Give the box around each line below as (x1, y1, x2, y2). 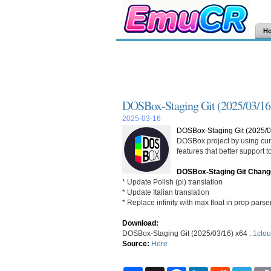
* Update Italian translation (122, 188, 209, 196)
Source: (122, 240, 149, 247)
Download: (122, 219, 158, 227)
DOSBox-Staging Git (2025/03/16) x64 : (122, 229, 253, 237)
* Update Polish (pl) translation (122, 178, 223, 186)
